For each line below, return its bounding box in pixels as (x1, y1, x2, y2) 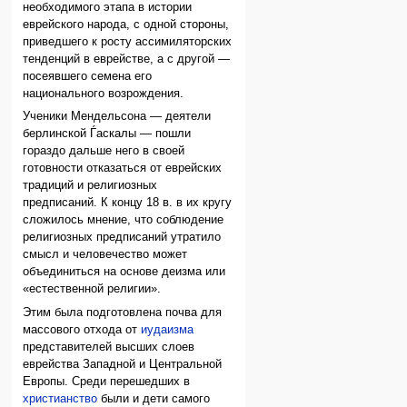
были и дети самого (97, 392, 211, 405)
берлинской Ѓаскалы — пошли (23, 127, 192, 141)
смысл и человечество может (23, 248, 188, 262)
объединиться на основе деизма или (23, 265, 226, 279)
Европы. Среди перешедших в (23, 374, 191, 388)
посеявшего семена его (23, 69, 153, 83)
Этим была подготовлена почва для (23, 305, 223, 319)
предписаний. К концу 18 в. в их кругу (23, 196, 233, 210)
